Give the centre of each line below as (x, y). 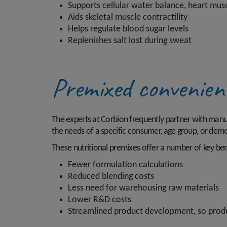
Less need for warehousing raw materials (144, 188)
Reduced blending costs (111, 177)
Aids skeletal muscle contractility (129, 17)
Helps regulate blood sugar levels (129, 29)
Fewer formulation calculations (125, 165)
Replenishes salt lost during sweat (130, 41)
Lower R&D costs (101, 200)
